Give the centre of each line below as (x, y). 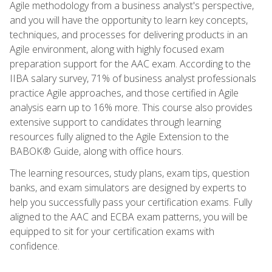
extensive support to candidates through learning (115, 122)
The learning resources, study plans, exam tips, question (130, 173)
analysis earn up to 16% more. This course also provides (131, 107)
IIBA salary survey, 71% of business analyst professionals (133, 78)
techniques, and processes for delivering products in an (129, 34)
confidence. (35, 246)
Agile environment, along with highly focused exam (117, 49)
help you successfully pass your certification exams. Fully (131, 202)
